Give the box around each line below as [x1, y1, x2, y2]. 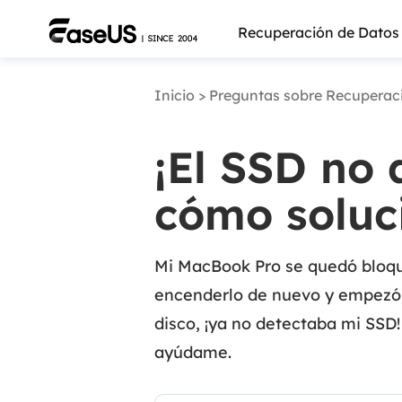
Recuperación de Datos [238, 23, 400, 41]
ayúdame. [154, 342, 232, 363]
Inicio [154, 86, 195, 104]
